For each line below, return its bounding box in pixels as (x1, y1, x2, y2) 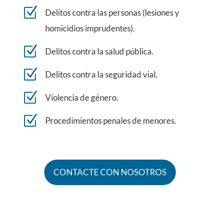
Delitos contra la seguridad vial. (45, 69, 158, 80)
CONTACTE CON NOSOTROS (53, 167, 166, 177)
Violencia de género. (45, 92, 118, 103)
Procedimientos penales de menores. (45, 115, 176, 126)
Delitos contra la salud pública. (45, 46, 154, 56)
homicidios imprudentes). (45, 23, 135, 33)
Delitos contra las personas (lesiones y (45, 7, 179, 18)
